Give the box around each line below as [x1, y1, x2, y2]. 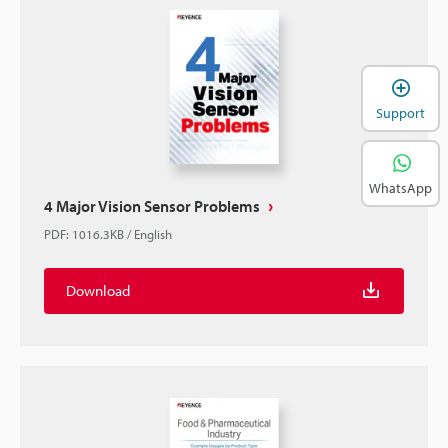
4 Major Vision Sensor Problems [44, 196, 260, 216]
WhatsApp [369, 178, 432, 197]
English [134, 226, 172, 242]
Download [66, 281, 130, 300]
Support [376, 103, 425, 122]
